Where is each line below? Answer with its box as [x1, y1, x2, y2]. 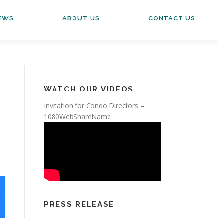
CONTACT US [148, 15, 195, 22]
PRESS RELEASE [44, 200, 114, 209]
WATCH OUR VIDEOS [44, 85, 134, 93]
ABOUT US [62, 15, 100, 22]
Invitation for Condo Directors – [44, 101, 144, 110]
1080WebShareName [44, 112, 111, 121]
